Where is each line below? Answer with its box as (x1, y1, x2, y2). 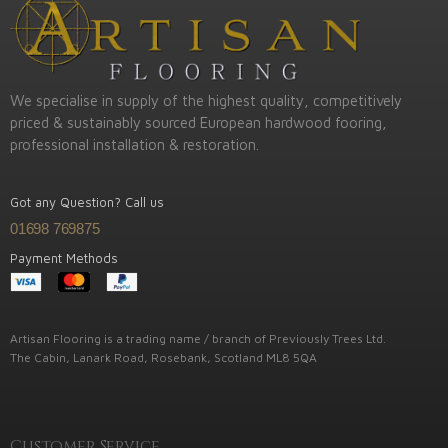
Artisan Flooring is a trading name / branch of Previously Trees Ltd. (10, 331, 386, 346)
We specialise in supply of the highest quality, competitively (10, 92, 402, 109)
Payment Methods (10, 250, 118, 266)
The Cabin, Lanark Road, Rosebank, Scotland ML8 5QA (10, 350, 317, 365)
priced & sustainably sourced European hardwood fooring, (10, 114, 387, 131)
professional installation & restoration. (10, 136, 259, 153)
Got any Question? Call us (10, 194, 164, 210)
